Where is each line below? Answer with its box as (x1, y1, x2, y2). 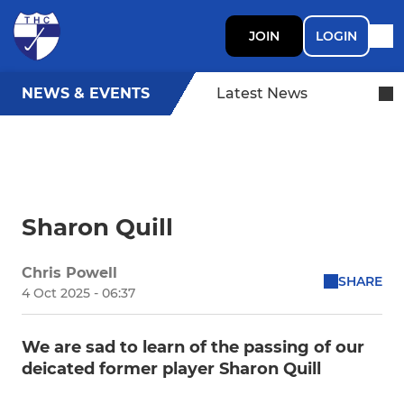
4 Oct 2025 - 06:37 (22, 285, 135, 301)
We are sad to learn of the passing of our (22, 337, 364, 357)
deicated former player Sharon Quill (22, 359, 321, 379)
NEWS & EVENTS (22, 85, 150, 102)
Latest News (216, 85, 308, 102)
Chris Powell (22, 264, 117, 281)
